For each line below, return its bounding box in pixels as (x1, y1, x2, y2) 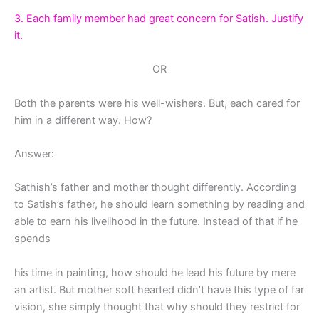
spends (14, 232, 51, 246)
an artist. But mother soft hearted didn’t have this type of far (14, 283, 304, 296)
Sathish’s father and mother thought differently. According (14, 181, 296, 194)
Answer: (14, 147, 54, 160)
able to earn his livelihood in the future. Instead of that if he (14, 215, 298, 229)
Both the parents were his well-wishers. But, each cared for (14, 96, 300, 110)
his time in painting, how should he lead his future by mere (14, 266, 296, 279)
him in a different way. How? (14, 113, 152, 127)
